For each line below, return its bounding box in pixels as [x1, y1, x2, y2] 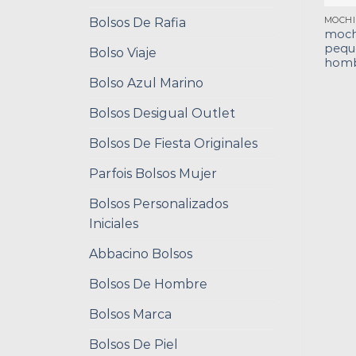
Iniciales [89, 215, 138, 231]
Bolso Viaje [89, 44, 157, 60]
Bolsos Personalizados [89, 195, 228, 211]
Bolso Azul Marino [89, 75, 203, 91]
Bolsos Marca [89, 306, 172, 322]
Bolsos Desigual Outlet [89, 105, 235, 121]
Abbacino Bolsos [89, 246, 192, 261]
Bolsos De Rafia [89, 14, 186, 30]
